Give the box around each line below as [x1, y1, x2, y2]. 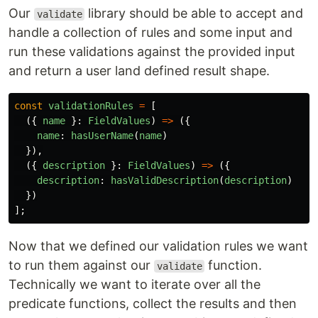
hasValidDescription [111, 175, 219, 186]
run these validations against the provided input [9, 44, 295, 59]
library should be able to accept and [84, 6, 304, 21]
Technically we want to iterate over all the [9, 277, 261, 292]
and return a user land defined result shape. [9, 63, 270, 78]
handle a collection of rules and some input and [9, 25, 292, 40]
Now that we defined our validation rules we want [9, 238, 308, 253]
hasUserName [71, 130, 133, 141]
